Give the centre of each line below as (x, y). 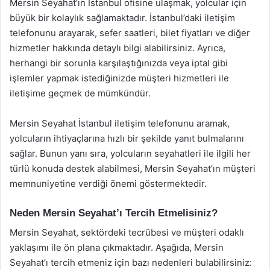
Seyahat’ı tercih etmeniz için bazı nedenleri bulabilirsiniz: (131, 262)
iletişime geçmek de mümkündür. (80, 93)
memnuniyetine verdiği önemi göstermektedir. (108, 183)
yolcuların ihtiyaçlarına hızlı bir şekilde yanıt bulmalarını (127, 138)
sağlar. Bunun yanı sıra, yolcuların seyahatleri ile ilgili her (130, 153)
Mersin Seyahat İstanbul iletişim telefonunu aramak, (120, 123)
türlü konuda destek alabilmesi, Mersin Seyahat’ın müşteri (133, 168)
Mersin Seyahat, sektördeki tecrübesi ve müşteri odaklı (127, 232)
